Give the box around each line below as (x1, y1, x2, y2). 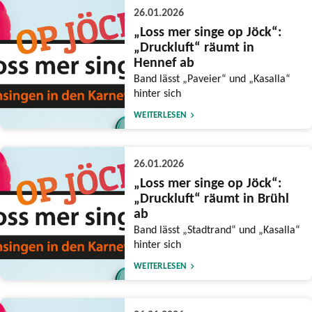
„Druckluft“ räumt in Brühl (133, 189, 289, 208)
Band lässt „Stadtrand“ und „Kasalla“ (133, 222, 300, 237)
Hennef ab (133, 53, 194, 72)
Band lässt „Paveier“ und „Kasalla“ (133, 71, 290, 86)
